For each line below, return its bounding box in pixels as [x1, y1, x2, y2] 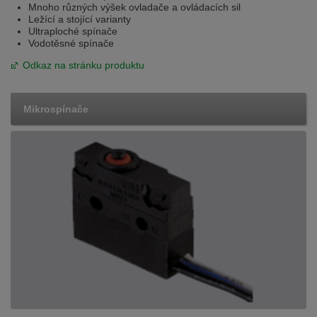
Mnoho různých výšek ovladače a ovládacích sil [28, 1, 241, 13]
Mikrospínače [23, 103, 88, 115]
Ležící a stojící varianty [28, 13, 131, 25]
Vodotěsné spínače [28, 38, 114, 50]
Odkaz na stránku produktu [23, 59, 144, 71]
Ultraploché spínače [28, 25, 117, 38]
